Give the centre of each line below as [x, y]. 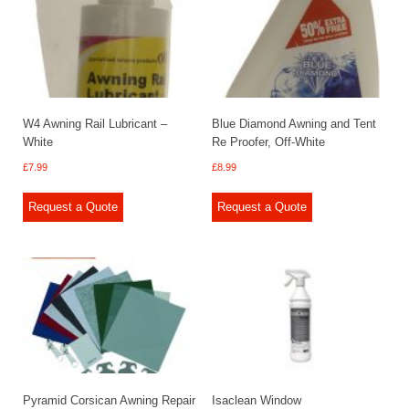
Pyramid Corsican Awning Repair [109, 400]
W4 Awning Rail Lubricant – [95, 124]
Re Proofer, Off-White [268, 142]
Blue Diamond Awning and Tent [294, 124]
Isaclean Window [256, 400]
